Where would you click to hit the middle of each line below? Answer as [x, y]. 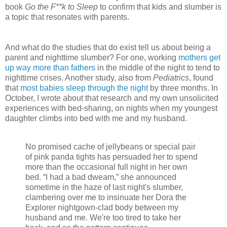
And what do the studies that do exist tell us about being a [108, 48]
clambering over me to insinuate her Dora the [106, 198]
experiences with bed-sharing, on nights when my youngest [111, 108]
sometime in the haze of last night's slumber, [104, 187]
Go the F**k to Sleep [61, 7]
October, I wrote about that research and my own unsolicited [112, 98]
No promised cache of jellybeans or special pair [110, 147]
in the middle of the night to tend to [158, 68]
